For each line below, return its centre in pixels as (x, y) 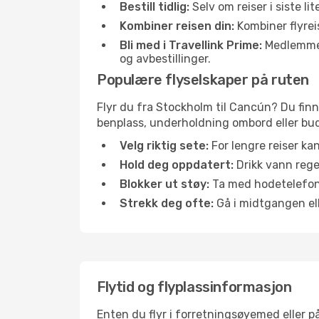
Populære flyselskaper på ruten (203, 80)
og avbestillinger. (165, 59)
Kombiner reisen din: (177, 26)
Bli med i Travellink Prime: (191, 45)
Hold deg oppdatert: (177, 165)
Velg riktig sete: (164, 146)
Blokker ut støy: (164, 184)
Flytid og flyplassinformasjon (194, 287)
